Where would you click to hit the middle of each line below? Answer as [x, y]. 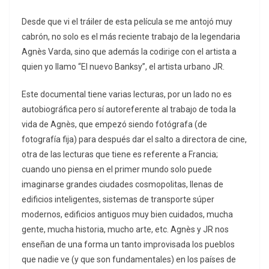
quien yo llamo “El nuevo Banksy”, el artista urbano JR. [123, 67]
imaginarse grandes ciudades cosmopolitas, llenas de [122, 185]
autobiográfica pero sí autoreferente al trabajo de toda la [129, 110]
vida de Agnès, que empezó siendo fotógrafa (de [114, 125]
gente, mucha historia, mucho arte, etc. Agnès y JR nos [125, 230]
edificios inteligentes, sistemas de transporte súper [118, 200]
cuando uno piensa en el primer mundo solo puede [117, 170]
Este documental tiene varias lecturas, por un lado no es [127, 95]
